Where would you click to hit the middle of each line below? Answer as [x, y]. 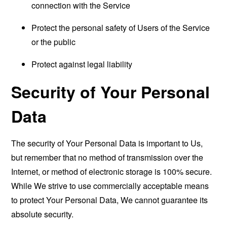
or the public [54, 42]
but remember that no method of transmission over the [107, 157]
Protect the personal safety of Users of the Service [121, 28]
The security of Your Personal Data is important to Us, [107, 143]
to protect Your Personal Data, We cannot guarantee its [110, 200]
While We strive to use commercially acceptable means [110, 186]
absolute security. [43, 214]
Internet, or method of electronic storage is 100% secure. [112, 172]
